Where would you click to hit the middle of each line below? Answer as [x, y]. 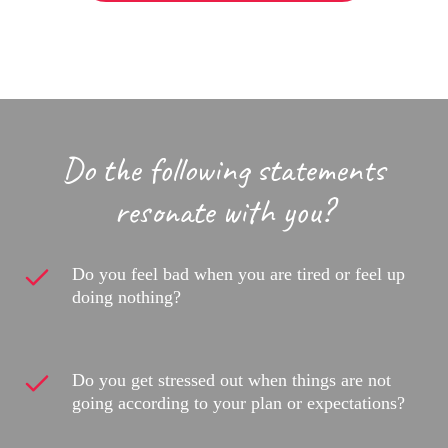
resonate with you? [223, 212]
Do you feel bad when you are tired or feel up [239, 274]
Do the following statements [223, 170]
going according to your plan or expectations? [239, 403]
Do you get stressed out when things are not [232, 380]
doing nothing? [127, 297]
